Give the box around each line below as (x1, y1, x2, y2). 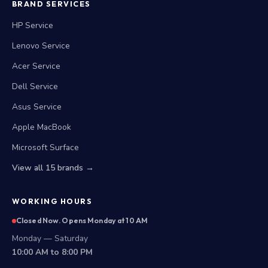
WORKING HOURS (12, 197, 93, 206)
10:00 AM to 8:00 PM (12, 246, 93, 258)
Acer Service (12, 60, 60, 72)
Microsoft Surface (12, 142, 79, 153)
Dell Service (12, 81, 58, 92)
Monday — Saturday (12, 233, 88, 244)
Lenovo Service (12, 40, 70, 51)
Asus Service (12, 101, 62, 112)
